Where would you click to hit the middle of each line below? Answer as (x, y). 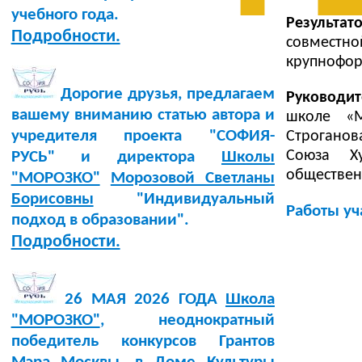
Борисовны (52, 200)
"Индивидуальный (184, 200)
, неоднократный (187, 321)
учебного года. (65, 15)
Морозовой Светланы (192, 179)
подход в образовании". (100, 221)
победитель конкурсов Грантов (143, 342)
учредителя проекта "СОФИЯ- (143, 137)
